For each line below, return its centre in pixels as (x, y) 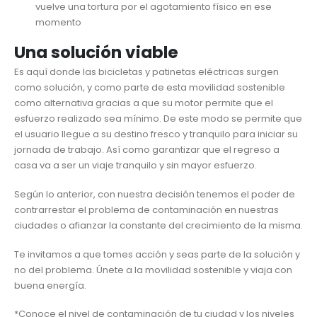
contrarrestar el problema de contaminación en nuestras (146, 209)
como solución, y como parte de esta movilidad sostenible (150, 88)
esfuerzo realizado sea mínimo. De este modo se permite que (158, 119)
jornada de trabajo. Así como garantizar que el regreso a (147, 150)
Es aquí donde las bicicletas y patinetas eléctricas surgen (146, 72)
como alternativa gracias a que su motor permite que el (144, 103)
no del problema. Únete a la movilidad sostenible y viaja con (153, 270)
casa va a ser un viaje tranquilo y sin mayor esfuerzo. (136, 166)
